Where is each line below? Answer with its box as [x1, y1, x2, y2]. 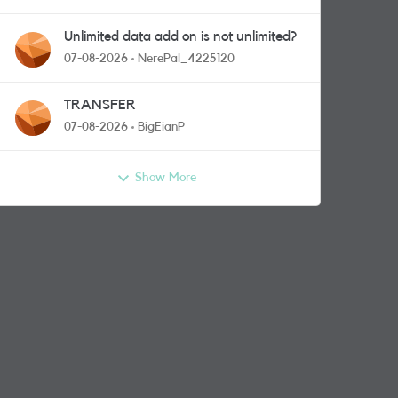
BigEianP [138, 121, 185, 133]
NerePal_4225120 [138, 52, 235, 65]
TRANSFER [64, 98, 136, 112]
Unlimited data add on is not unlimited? [64, 29, 297, 44]
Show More [134, 171, 196, 184]
